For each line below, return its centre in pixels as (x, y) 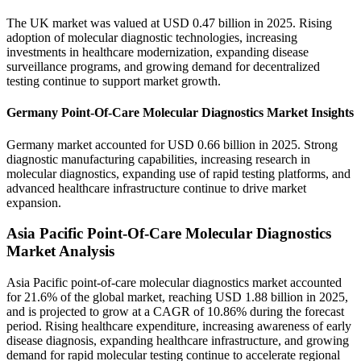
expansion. (34, 202)
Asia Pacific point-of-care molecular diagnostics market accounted (174, 283)
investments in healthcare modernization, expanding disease (158, 52)
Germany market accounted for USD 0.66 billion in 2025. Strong (172, 144)
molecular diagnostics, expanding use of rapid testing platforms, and (178, 173)
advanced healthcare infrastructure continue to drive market (156, 188)
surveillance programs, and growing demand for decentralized (163, 67)
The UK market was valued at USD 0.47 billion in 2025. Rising (169, 23)
